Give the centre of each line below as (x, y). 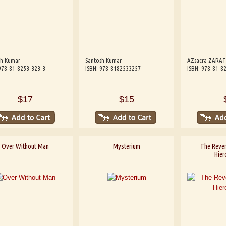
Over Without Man (25, 147)
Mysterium (127, 147)
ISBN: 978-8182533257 (113, 68)
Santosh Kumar (104, 60)
